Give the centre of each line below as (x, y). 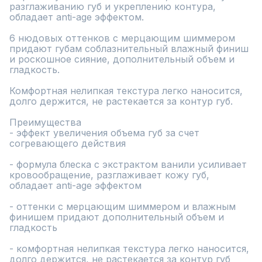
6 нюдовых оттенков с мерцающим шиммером (122, 38)
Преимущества (45, 122)
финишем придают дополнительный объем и (117, 217)
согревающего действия (68, 143)
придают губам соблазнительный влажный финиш (129, 49)
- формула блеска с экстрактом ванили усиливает (128, 164)
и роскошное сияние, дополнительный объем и (122, 59)
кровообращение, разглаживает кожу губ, (109, 175)
